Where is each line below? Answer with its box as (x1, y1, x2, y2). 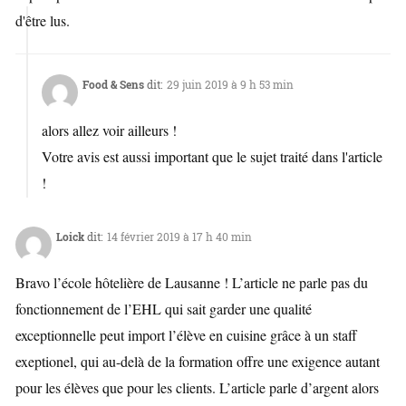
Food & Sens (82, 77, 145, 92)
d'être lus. (15, 11, 70, 31)
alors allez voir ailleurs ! (42, 121, 178, 140)
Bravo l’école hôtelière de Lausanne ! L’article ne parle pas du (15, 273, 368, 293)
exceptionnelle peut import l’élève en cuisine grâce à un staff (15, 325, 357, 345)
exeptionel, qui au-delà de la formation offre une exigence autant (15, 352, 380, 372)
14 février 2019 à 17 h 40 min (107, 229, 252, 245)
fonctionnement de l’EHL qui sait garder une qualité (15, 299, 312, 319)
